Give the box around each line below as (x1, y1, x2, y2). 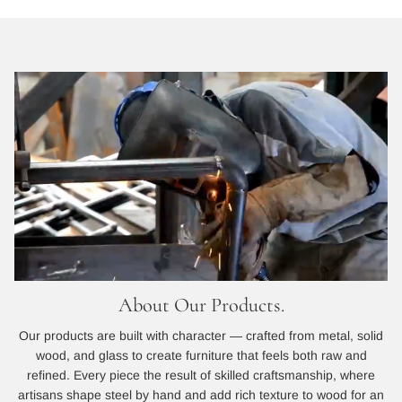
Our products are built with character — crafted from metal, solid (19, 328, 383, 344)
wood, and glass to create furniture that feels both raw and (35, 348, 367, 363)
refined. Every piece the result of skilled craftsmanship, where (27, 368, 375, 383)
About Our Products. (118, 293, 284, 318)
